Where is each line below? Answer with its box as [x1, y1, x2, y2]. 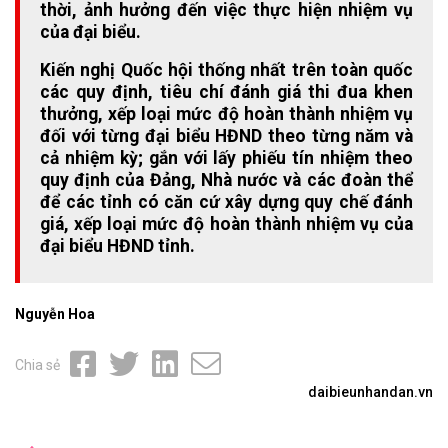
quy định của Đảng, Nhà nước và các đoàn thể [40, 170, 413, 191]
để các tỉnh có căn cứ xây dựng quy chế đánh [40, 192, 413, 213]
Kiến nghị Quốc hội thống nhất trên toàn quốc [40, 60, 413, 81]
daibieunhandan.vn [308, 384, 433, 401]
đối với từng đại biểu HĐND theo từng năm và [40, 126, 413, 147]
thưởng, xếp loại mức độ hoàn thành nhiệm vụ [40, 104, 413, 125]
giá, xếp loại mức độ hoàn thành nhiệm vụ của [40, 214, 413, 235]
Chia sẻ [15, 357, 60, 374]
